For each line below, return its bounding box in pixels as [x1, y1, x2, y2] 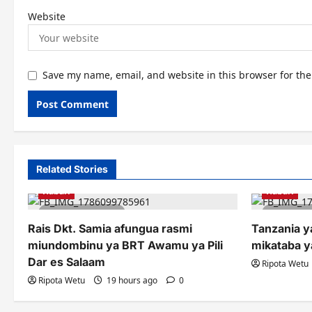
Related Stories [36, 163, 108, 175]
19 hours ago [104, 274, 159, 286]
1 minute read [58, 208, 117, 219]
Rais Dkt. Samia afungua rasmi [28, 221, 192, 235]
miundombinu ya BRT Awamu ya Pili [28, 238, 223, 252]
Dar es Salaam [28, 255, 105, 269]
